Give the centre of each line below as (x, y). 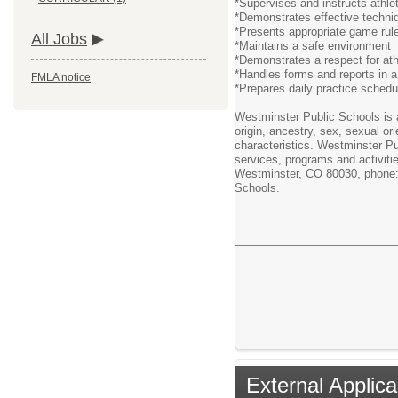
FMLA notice (61, 78)
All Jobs (59, 40)
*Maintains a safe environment (313, 46)
